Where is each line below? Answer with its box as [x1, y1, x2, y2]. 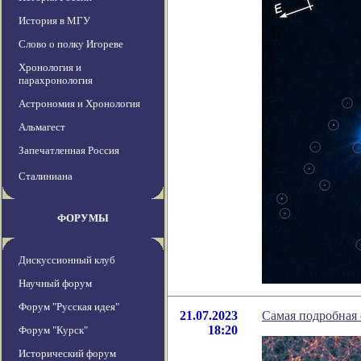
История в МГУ [19, 15, 90, 27]
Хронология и [19, 61, 81, 74]
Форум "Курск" [19, 324, 88, 337]
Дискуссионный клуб [19, 254, 115, 267]
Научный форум [19, 277, 92, 290]
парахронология [19, 74, 93, 87]
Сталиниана [19, 170, 73, 183]
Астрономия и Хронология [19, 98, 140, 110]
